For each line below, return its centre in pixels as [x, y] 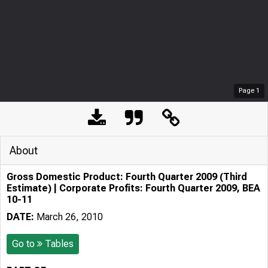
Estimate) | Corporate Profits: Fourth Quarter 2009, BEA [133, 188]
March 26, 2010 [68, 217]
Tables [59, 244]
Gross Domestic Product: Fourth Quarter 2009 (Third [127, 177]
